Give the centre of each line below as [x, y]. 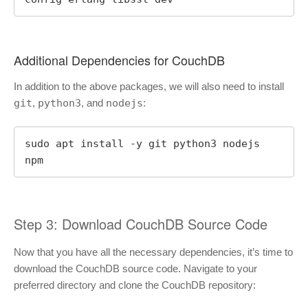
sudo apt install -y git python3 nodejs [142, 144]
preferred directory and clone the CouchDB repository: [135, 285]
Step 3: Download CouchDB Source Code [141, 224]
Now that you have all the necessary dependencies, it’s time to [153, 252]
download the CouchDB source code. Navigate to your [135, 269]
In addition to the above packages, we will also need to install [149, 86]
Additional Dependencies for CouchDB [119, 60]
